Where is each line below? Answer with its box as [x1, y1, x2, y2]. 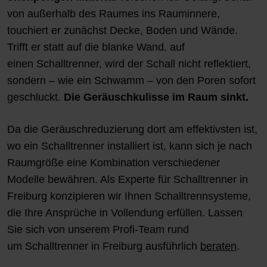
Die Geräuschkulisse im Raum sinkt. [64, 91, 249, 103]
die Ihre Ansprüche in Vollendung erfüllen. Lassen [7, 206, 243, 219]
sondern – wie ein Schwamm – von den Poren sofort [7, 74, 256, 86]
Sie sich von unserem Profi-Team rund [7, 223, 189, 235]
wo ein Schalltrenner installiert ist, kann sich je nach [7, 139, 252, 152]
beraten [200, 240, 237, 252]
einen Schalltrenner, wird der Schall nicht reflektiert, [7, 57, 251, 70]
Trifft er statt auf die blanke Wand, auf [7, 41, 185, 53]
